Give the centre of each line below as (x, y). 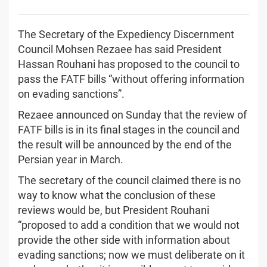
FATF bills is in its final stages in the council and (129, 129)
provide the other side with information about (124, 240)
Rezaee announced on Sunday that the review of (132, 114)
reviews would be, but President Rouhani (114, 210)
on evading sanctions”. (71, 94)
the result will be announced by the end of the (125, 144)
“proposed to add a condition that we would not (129, 225)
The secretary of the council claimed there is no (129, 180)
